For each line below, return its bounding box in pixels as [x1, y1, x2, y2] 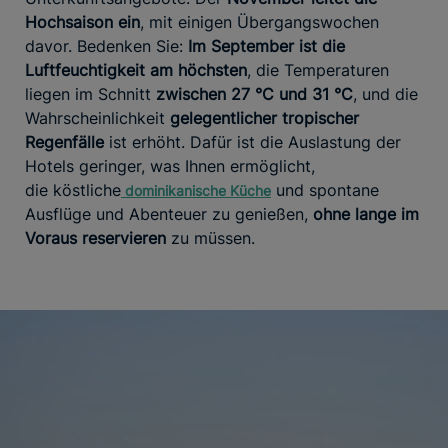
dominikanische [121, 181, 226, 199]
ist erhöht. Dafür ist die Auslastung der [104, 131, 401, 152]
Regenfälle [25, 131, 104, 152]
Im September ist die [188, 35, 345, 56]
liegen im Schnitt [25, 83, 151, 104]
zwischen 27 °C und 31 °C [151, 83, 353, 104]
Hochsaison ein [25, 11, 140, 32]
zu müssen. [166, 227, 255, 248]
